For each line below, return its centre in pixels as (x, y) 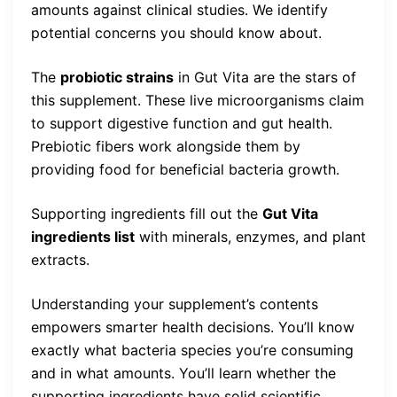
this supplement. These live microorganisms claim (198, 100)
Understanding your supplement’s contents (175, 304)
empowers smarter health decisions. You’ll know (193, 327)
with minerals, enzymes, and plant (250, 236)
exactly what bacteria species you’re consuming (192, 350)
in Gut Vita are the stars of (265, 77)
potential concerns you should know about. (176, 32)
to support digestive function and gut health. (182, 123)
